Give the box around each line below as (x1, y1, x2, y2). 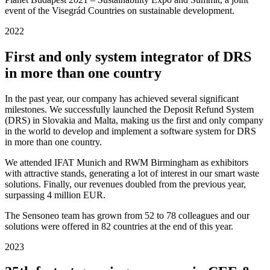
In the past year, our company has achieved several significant (5, 93, 239, 104)
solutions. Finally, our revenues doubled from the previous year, (5, 178, 246, 189)
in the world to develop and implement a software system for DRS (5, 125, 256, 136)
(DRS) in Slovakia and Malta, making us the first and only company (5, 115, 263, 125)
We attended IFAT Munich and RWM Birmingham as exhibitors (5, 157, 248, 168)
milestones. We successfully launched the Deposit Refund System (5, 104, 254, 115)
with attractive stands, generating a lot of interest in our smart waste (5, 168, 259, 178)
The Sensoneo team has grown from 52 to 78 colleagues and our (5, 210, 250, 221)
